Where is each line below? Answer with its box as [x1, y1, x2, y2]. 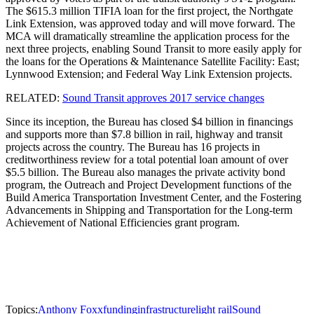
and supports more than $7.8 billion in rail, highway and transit [6, 128, 282, 141]
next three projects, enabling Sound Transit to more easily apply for [6, 43, 301, 55]
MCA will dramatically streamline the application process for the [6, 30, 289, 43]
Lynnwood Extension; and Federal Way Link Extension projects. [6, 68, 292, 81]
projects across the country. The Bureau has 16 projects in [6, 141, 260, 153]
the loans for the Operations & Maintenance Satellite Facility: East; [6, 55, 299, 68]
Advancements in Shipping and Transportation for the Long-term [6, 204, 292, 217]
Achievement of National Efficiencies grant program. [6, 217, 240, 229]
